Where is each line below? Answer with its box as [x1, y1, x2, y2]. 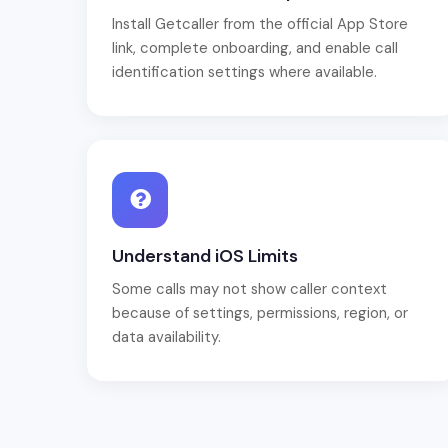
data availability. [112, 327, 221, 347]
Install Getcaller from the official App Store [112, 14, 408, 34]
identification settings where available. [112, 62, 377, 82]
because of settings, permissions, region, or [112, 303, 408, 323]
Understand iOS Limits [112, 245, 298, 267]
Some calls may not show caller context [112, 279, 387, 299]
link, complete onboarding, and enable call [112, 38, 398, 58]
